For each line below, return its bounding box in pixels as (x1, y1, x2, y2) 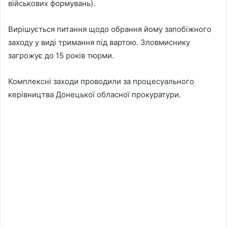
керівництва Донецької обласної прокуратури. (8, 89, 181, 99)
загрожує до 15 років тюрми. (8, 50, 114, 60)
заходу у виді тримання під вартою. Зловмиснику (8, 37, 190, 47)
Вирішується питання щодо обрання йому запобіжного (8, 24, 211, 34)
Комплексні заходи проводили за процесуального (8, 76, 194, 86)
